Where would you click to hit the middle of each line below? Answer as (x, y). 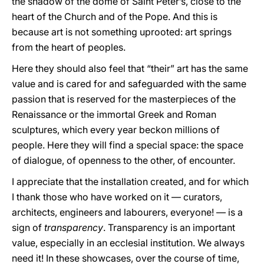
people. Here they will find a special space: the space (128, 145)
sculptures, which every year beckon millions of (116, 130)
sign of (28, 227)
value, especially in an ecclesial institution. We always (128, 243)
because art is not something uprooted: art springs (122, 32)
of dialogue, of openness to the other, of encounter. (123, 160)
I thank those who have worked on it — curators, (117, 197)
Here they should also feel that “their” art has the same (130, 68)
